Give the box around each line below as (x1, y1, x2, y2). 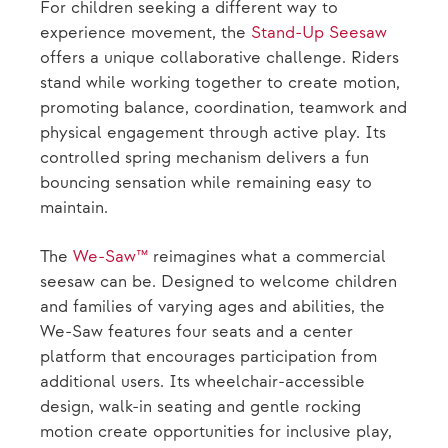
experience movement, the (40, 23, 251, 43)
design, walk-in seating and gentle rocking (40, 397, 361, 417)
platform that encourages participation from (40, 347, 377, 367)
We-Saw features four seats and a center (40, 322, 353, 342)
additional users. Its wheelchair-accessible (40, 372, 365, 392)
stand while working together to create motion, (40, 73, 400, 93)
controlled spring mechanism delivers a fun (40, 148, 369, 168)
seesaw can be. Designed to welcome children (40, 272, 397, 292)
